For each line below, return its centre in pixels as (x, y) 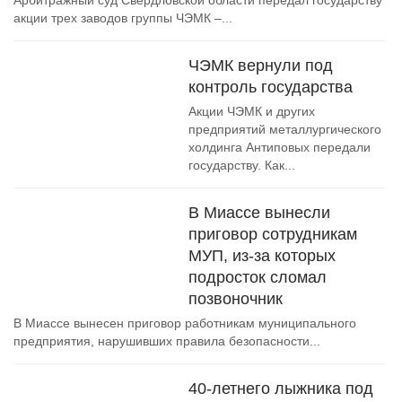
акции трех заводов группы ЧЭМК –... (123, 18)
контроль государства (271, 87)
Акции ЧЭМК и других (252, 111)
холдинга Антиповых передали (280, 147)
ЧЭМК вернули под (261, 66)
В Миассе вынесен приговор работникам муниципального (185, 323)
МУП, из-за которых (262, 256)
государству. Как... (242, 165)
